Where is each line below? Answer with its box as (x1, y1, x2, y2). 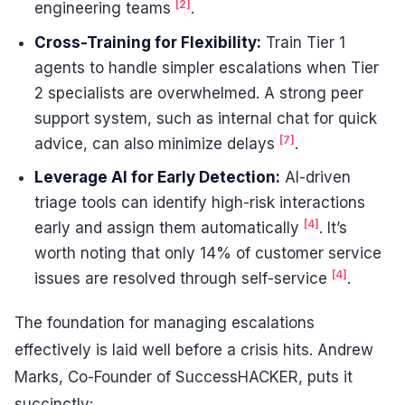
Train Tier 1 (261, 33, 346, 52)
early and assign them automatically (34, 218, 305, 237)
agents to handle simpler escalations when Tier (34, 58, 380, 77)
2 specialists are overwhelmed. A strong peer (34, 83, 364, 102)
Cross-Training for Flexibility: (34, 33, 262, 52)
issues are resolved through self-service (34, 268, 333, 287)
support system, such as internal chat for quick (34, 108, 378, 127)
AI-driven (280, 167, 352, 186)
